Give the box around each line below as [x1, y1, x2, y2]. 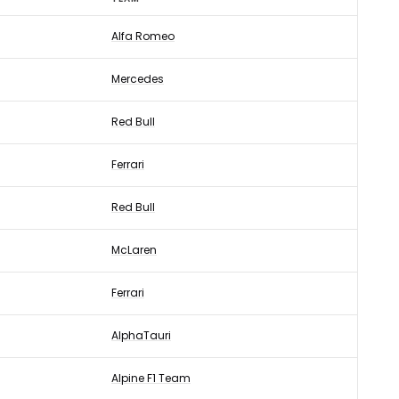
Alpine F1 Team [111, 370, 191, 386]
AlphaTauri [111, 328, 171, 343]
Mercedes [111, 71, 164, 86]
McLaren [111, 242, 157, 257]
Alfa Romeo [111, 28, 175, 44]
